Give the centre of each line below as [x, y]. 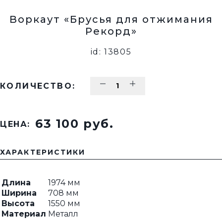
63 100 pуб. [75, 124]
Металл [63, 214]
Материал [24, 214]
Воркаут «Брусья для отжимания [111, 19]
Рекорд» [111, 31]
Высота [18, 203]
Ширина [19, 193]
